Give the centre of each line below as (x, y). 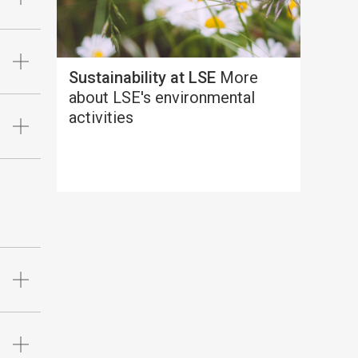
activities (101, 118)
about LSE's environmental (161, 98)
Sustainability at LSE (142, 78)
